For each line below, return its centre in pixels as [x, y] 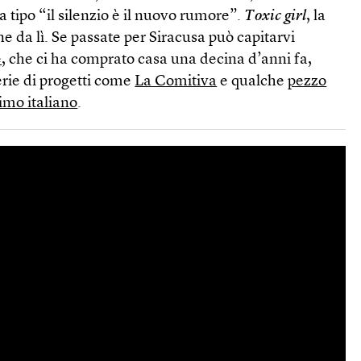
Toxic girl [276, 17]
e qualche [253, 82]
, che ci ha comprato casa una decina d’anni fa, [157, 60]
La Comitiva [176, 82]
